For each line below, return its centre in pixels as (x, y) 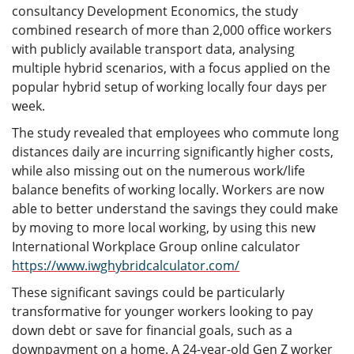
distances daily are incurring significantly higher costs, (173, 152)
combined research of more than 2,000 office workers (172, 30)
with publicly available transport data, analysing (153, 49)
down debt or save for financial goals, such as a (152, 330)
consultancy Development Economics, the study (155, 11)
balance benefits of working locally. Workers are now (168, 190)
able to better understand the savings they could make (175, 209)
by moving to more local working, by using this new (164, 228)
